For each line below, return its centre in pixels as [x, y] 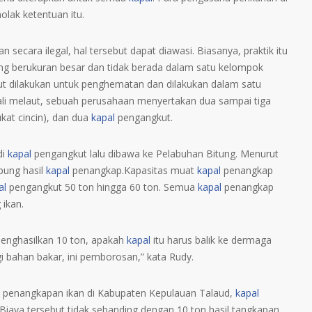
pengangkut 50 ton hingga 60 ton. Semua [102, 187]
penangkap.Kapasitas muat [133, 170]
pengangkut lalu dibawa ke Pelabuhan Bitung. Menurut [155, 154]
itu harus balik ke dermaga [211, 240]
